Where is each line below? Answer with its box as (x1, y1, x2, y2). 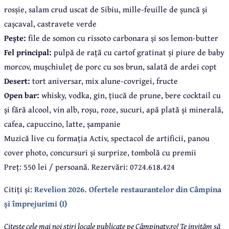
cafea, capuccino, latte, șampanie (4, 118, 121, 130)
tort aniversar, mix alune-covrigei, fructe (32, 75, 178, 87)
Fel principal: (4, 46, 54, 59)
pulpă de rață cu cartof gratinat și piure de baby (54, 46, 224, 59)
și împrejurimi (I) (4, 197, 67, 210)
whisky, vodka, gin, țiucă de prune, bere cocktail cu (39, 89, 221, 102)
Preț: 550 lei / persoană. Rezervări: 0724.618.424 (4, 161, 175, 173)
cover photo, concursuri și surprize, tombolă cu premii (4, 146, 196, 159)
